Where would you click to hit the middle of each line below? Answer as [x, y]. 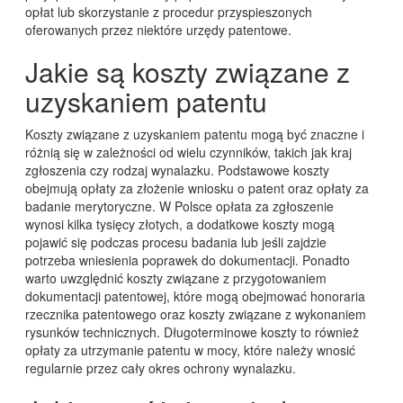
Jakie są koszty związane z [187, 72]
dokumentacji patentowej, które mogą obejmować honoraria [195, 296]
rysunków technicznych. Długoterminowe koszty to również [192, 332]
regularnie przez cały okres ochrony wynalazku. [160, 368]
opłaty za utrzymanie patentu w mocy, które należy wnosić [190, 350]
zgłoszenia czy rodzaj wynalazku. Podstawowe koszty [177, 170]
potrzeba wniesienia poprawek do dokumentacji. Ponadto [187, 260]
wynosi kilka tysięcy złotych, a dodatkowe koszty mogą [179, 224]
